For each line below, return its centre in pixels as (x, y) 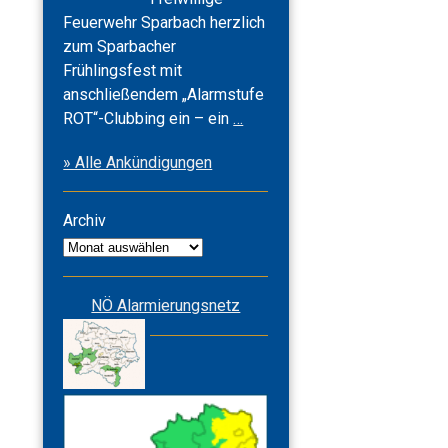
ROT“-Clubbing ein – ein (148, 119)
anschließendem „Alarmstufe (164, 95)
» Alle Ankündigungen (138, 163)
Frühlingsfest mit (123, 71)
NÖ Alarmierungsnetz (166, 306)
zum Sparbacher (120, 47)
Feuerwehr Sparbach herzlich (164, 23)
